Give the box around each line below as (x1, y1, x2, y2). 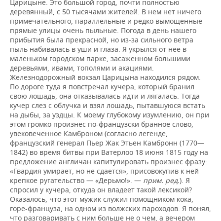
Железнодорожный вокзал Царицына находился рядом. (10, 73, 201, 82)
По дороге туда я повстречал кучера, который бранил (10, 82, 194, 91)
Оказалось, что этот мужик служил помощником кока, (10, 194, 193, 204)
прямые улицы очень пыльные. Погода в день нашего (10, 26, 196, 35)
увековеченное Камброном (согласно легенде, (10, 129, 168, 138)
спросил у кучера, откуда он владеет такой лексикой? (10, 185, 192, 194)
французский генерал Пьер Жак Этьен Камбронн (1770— (10, 138, 204, 147)
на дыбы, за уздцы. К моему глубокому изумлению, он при (10, 110, 209, 119)
